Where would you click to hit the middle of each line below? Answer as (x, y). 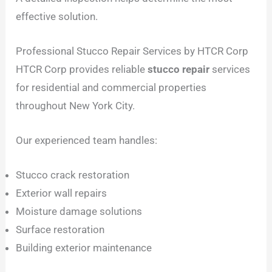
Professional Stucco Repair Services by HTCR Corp (132, 51)
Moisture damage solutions (79, 212)
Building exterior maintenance (84, 248)
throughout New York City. (76, 105)
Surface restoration (60, 230)
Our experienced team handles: (87, 141)
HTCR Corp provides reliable (82, 69)
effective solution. (57, 16)
